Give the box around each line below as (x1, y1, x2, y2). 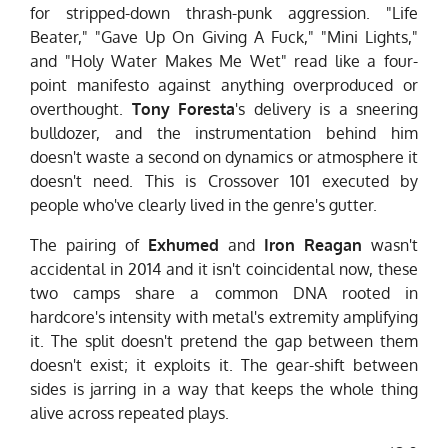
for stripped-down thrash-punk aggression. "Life (30, 3, 418, 24)
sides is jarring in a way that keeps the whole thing (30, 379, 418, 400)
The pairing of (30, 235, 148, 256)
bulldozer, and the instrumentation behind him (30, 123, 418, 144)
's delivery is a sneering (235, 99, 418, 120)
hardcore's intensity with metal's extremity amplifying (30, 307, 418, 328)
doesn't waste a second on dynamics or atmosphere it (30, 147, 418, 168)
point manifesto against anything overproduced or (30, 75, 418, 96)
